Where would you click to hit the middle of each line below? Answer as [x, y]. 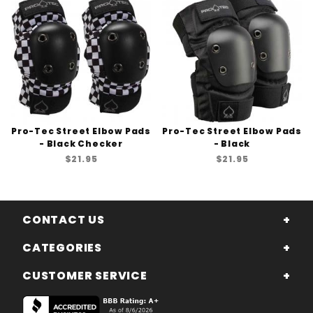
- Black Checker [81, 143]
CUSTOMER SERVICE [85, 276]
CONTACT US [64, 220]
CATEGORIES [62, 248]
